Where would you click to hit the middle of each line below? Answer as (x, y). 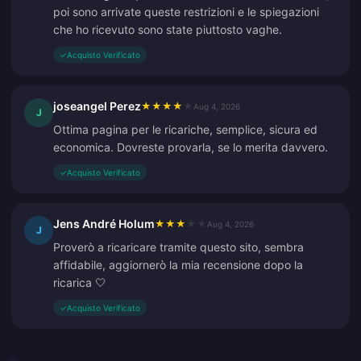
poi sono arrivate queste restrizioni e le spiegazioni (186, 12)
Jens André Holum (104, 224)
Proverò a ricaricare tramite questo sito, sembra (178, 247)
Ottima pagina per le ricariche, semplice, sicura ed (185, 129)
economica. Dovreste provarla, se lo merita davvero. (191, 147)
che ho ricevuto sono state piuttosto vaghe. (168, 29)
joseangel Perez (97, 106)
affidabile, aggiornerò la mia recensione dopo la (178, 265)
